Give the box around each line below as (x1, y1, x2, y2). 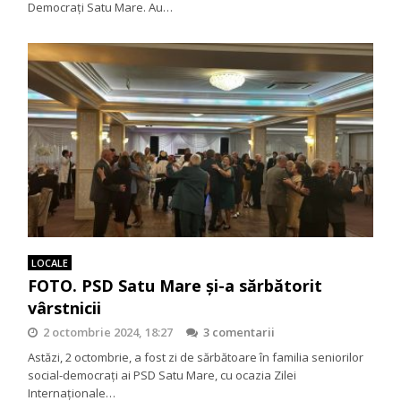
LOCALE (31, 256, 69, 270)
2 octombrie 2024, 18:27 (43, 324, 174, 341)
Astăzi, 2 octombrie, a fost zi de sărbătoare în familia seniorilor (28, 349, 364, 366)
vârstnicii (28, 297, 102, 320)
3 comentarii (203, 324, 276, 341)
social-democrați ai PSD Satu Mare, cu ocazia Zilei (28, 367, 297, 384)
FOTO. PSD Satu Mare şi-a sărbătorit (28, 275, 323, 297)
